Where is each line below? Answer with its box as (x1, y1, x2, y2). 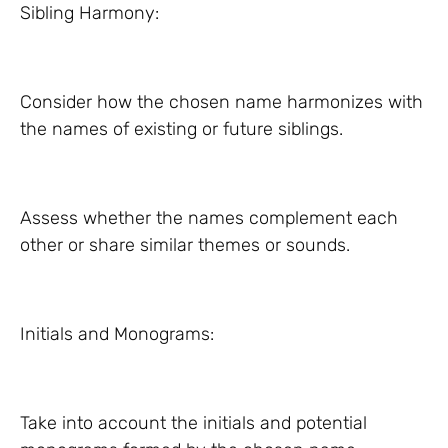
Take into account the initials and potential (20, 412, 367, 434)
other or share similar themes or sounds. (20, 234, 350, 256)
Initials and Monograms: (20, 323, 214, 345)
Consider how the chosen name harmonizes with (20, 91, 423, 113)
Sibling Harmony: (20, 2, 159, 24)
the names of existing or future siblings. (20, 118, 343, 140)
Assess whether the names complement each (20, 207, 398, 229)
